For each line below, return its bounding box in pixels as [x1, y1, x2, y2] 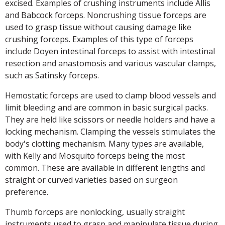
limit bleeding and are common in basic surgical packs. [5, 101, 208, 113]
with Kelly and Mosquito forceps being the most [5, 150, 185, 161]
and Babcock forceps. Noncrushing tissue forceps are [5, 9, 206, 21]
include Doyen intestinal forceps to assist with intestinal [5, 45, 215, 57]
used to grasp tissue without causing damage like [5, 21, 191, 33]
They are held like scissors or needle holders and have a [5, 114, 215, 125]
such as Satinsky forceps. [5, 69, 99, 81]
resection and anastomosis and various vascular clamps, [5, 57, 216, 69]
